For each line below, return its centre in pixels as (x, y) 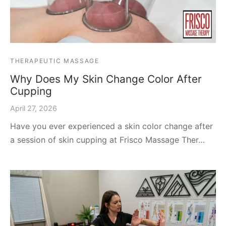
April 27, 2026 (34, 108)
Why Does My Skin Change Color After (106, 79)
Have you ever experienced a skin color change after (111, 126)
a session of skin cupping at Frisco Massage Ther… (107, 139)
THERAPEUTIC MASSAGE (55, 61)
